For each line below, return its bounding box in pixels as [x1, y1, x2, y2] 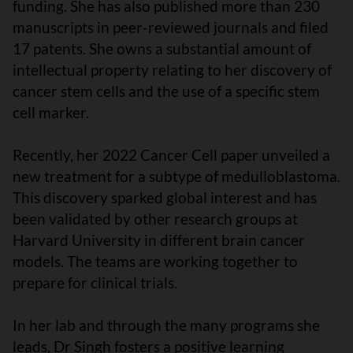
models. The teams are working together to [13, 252, 298, 271]
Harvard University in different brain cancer [13, 231, 305, 250]
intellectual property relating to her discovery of [13, 61, 332, 80]
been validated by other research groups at [13, 210, 298, 229]
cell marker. [13, 103, 92, 122]
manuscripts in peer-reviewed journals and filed [13, 18, 329, 37]
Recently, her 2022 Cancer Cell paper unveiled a [13, 146, 330, 165]
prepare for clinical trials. [13, 273, 180, 292]
